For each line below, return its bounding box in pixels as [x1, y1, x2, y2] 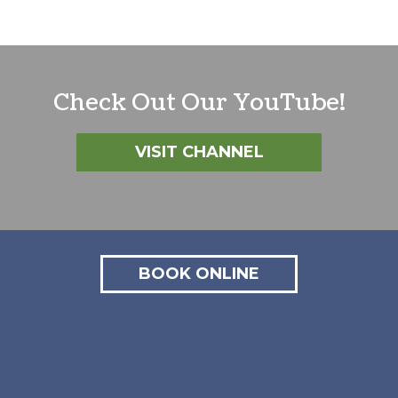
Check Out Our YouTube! [52, 85, 346, 119]
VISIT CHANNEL [134, 141, 264, 162]
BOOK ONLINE [139, 263, 259, 283]
